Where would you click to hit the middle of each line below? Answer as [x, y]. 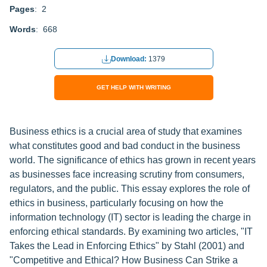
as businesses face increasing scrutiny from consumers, [127, 174]
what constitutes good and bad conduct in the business [125, 146]
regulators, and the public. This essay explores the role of [130, 189]
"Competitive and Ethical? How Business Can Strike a [124, 260]
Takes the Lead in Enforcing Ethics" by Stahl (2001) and [127, 246]
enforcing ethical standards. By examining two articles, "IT [131, 232]
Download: [130, 59]
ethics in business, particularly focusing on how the [117, 203]
